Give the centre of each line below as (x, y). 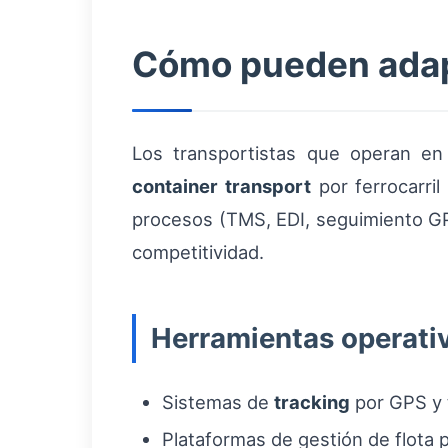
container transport (221, 186)
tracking (312, 402)
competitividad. (198, 252)
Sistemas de (218, 402)
